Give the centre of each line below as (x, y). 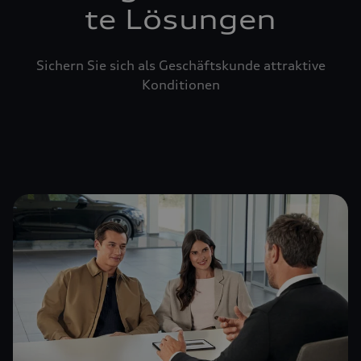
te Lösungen (180, 20)
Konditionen (180, 85)
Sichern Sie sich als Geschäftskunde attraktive (180, 65)
